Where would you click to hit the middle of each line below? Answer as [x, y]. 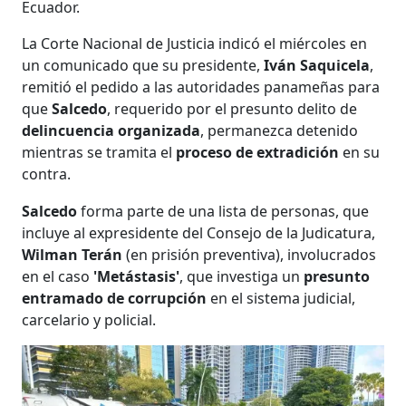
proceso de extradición [260, 152]
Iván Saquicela [317, 65]
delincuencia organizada [111, 130]
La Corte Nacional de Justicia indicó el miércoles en [195, 43]
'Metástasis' [135, 276]
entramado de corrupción [116, 298]
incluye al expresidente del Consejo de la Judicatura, [199, 232]
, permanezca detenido [280, 130]
